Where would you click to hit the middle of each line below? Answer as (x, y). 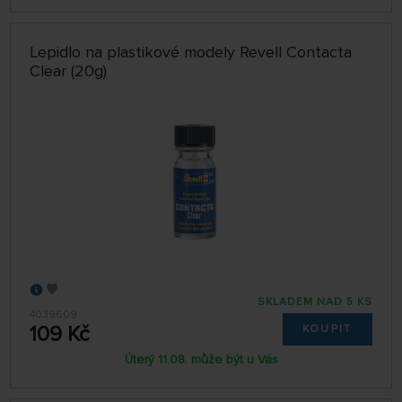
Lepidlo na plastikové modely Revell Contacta (191, 52)
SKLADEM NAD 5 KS (315, 302)
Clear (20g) (69, 70)
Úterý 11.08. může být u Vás (201, 359)
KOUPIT (327, 329)
